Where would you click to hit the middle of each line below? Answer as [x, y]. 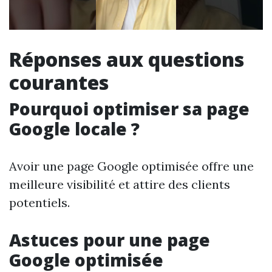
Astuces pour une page [110, 240]
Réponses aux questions [127, 59]
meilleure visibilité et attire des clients [120, 185]
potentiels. [39, 203]
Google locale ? [74, 129]
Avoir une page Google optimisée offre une [131, 166]
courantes [59, 83]
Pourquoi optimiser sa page [129, 109]
